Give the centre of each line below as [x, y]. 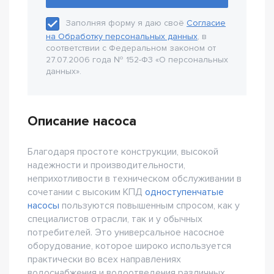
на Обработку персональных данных [122, 36]
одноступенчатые [184, 192]
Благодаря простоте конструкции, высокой [123, 152]
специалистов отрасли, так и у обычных [115, 219]
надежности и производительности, [106, 165]
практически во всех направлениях [104, 259]
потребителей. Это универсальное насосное [126, 232]
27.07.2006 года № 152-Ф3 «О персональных [137, 60]
